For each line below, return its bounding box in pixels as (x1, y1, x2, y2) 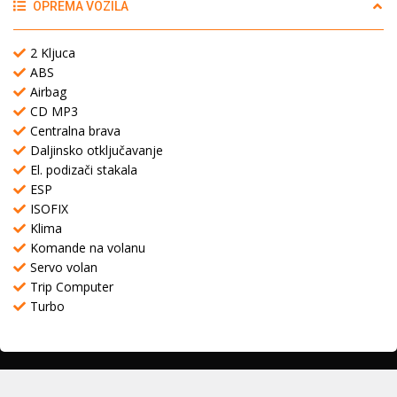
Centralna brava (30, 121, 121, 139)
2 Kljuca (30, 43, 75, 61)
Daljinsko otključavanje (30, 141, 163, 159)
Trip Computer (30, 277, 113, 295)
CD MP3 (30, 102, 78, 120)
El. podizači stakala (30, 160, 137, 178)
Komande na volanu (30, 238, 145, 256)
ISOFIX (30, 199, 68, 217)
